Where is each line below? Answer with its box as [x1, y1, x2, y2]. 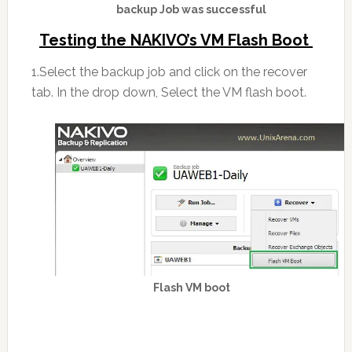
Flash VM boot [152, 280, 230, 294]
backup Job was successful [116, 3, 267, 16]
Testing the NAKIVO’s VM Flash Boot [38, 31, 313, 50]
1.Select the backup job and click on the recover [31, 64, 307, 80]
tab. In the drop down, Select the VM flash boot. [31, 85, 306, 101]
